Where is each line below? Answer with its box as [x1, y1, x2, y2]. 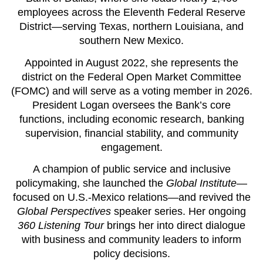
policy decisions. [93, 247, 170, 259]
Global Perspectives [17, 205, 111, 217]
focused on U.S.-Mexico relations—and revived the [12, 191, 251, 203]
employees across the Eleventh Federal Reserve [18, 6, 245, 19]
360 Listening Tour [18, 219, 104, 231]
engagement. [100, 141, 163, 153]
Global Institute [166, 177, 237, 189]
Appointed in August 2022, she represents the [25, 56, 238, 69]
